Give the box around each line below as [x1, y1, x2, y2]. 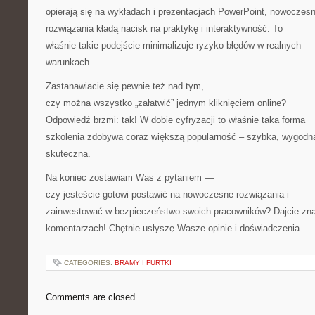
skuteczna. [46, 148, 91, 159]
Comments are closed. [46, 292, 138, 302]
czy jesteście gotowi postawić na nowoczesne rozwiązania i [46, 189, 289, 200]
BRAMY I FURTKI [115, 259, 172, 266]
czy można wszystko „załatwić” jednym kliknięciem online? [46, 98, 286, 108]
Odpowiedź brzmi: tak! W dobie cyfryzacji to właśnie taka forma [46, 115, 305, 125]
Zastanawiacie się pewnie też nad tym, [46, 81, 204, 91]
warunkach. [46, 57, 92, 67]
